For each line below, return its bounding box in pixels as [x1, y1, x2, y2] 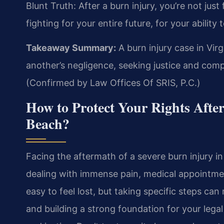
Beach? [26, 113, 69, 134]
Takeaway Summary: [26, 42, 116, 53]
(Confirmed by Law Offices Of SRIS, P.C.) [26, 77, 200, 88]
